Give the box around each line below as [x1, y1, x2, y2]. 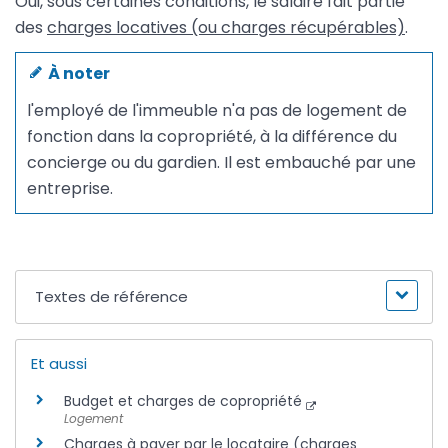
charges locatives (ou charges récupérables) [47, 15, 405, 39]
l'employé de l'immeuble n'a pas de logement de [27, 99, 408, 123]
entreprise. [27, 177, 114, 201]
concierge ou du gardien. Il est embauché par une [27, 151, 417, 175]
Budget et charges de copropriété [64, 391, 302, 412]
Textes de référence [35, 286, 189, 308]
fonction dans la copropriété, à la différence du [27, 125, 398, 149]
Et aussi [31, 353, 87, 375]
